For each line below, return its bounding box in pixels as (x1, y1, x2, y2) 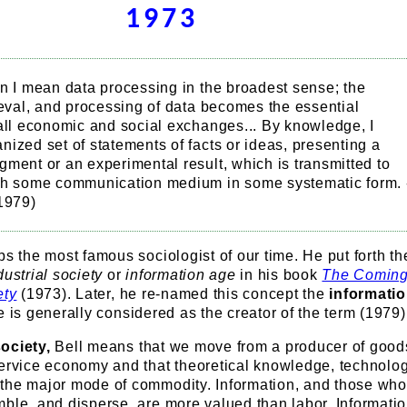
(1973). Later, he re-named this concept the (16, 286, 330, 302)
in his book (235, 267, 323, 283)
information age (125, 267, 236, 283)
